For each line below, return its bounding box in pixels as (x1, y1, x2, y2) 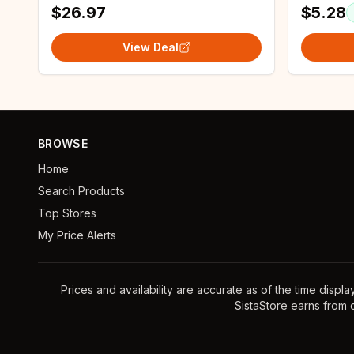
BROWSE (38, 137, 88, 150)
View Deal (122, 40, 179, 54)
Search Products (38, 184, 125, 198)
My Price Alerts (38, 228, 116, 242)
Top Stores (38, 206, 96, 220)
